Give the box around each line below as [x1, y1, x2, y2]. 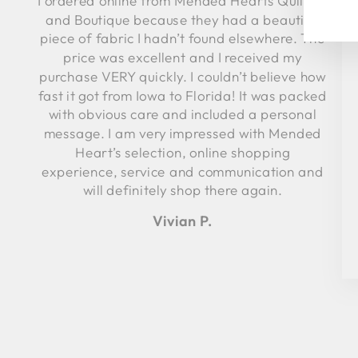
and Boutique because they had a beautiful [45, 10, 320, 29]
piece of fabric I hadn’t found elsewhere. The [40, 30, 325, 47]
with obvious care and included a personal [48, 105, 317, 123]
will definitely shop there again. [82, 181, 283, 199]
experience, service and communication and [42, 162, 324, 181]
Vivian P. [152, 212, 213, 230]
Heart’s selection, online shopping [74, 143, 291, 161]
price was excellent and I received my [63, 48, 302, 66]
